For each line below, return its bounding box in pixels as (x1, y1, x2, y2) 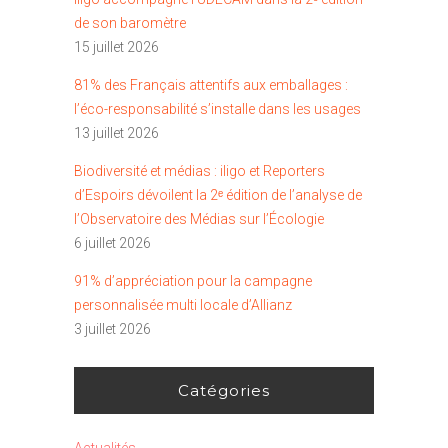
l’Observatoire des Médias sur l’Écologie (74, 211, 324, 228)
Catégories (178, 381, 270, 401)
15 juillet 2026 (74, 39, 159, 56)
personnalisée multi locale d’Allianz (74, 297, 292, 314)
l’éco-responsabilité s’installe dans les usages (74, 101, 361, 118)
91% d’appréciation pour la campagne (74, 273, 312, 290)
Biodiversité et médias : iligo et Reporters (74, 163, 325, 180)
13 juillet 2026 (74, 125, 159, 142)
